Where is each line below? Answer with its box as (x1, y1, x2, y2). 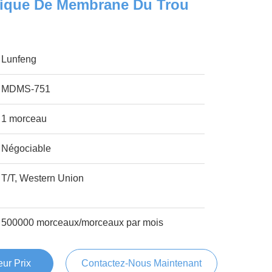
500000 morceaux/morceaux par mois (1, 217, 164, 228)
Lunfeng (1, 54, 37, 64)
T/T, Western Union (1, 173, 84, 183)
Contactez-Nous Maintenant (81, 258, 202, 268)
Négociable (1, 143, 52, 154)
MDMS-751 (1, 84, 51, 94)
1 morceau (1, 114, 47, 124)
